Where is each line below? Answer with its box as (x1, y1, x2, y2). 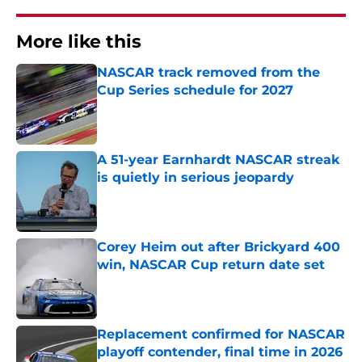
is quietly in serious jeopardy (97, 170, 294, 186)
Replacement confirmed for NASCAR (97, 326, 345, 343)
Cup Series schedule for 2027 (97, 82, 293, 99)
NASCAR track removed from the (97, 65, 320, 81)
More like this (16, 31, 141, 53)
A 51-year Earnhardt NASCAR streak (97, 152, 339, 168)
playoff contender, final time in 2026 (97, 344, 343, 360)
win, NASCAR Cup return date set (97, 257, 325, 273)
